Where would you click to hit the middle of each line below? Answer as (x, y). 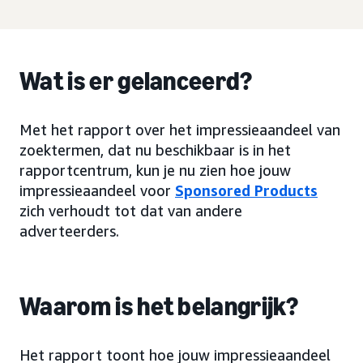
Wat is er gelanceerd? (136, 81)
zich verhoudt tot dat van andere (131, 211)
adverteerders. (69, 231)
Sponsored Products (246, 190)
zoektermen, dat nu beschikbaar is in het (155, 150)
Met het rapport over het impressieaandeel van (180, 130)
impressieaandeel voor (97, 190)
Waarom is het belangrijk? (159, 306)
